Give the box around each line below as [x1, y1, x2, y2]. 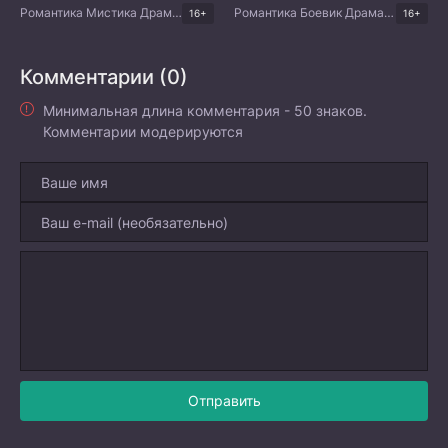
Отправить [187, 392, 261, 410]
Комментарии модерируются [43, 122, 243, 140]
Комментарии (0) [20, 64, 188, 89]
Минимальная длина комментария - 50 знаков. [43, 101, 367, 119]
